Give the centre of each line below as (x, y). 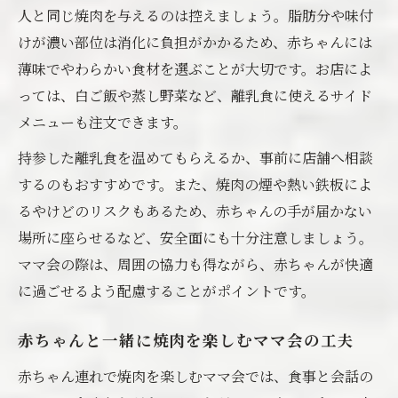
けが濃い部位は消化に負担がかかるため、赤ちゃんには (195, 42)
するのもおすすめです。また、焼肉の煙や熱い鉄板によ (195, 184)
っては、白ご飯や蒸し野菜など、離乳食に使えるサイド (195, 96)
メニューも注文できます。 (103, 122)
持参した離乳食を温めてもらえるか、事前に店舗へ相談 (195, 158)
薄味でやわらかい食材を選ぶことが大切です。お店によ (195, 69)
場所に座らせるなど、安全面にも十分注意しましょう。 (195, 238)
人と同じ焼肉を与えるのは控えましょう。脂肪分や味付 (195, 16)
